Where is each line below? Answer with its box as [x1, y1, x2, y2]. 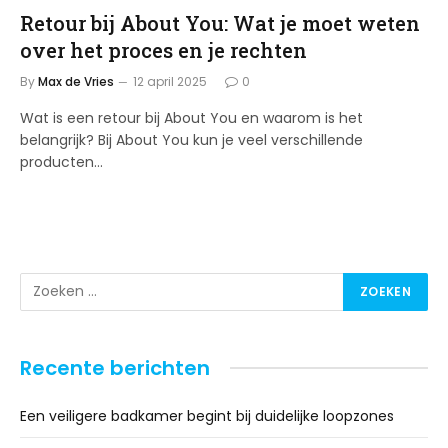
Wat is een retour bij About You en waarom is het [20, 107, 363, 128]
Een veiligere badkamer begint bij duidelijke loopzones [20, 405, 394, 426]
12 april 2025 [133, 72, 207, 90]
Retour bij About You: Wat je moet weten [20, 9, 420, 36]
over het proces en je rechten [20, 36, 307, 63]
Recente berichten [20, 353, 210, 382]
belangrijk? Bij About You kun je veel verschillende [20, 129, 363, 150]
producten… [20, 151, 103, 172]
